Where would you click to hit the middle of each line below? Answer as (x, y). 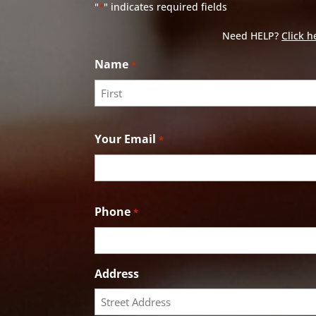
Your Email (126, 139)
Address (117, 273)
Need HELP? (251, 35)
